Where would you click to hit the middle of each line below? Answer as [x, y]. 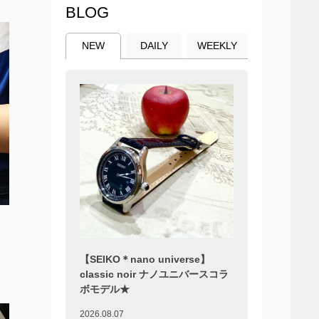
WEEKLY [217, 45]
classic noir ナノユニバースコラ [154, 274]
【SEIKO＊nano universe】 [145, 259]
